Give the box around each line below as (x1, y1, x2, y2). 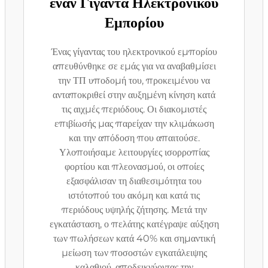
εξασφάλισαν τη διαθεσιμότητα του (66, 175, 202, 187)
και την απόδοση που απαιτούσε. (68, 132, 200, 144)
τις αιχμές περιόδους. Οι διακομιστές (62, 103, 206, 115)
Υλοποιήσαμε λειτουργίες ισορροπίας (59, 147, 209, 158)
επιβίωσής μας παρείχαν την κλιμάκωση (54, 118, 214, 129)
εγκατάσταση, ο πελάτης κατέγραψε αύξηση (49, 218, 219, 230)
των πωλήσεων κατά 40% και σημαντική (53, 233, 215, 244)
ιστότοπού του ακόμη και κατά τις (68, 190, 200, 201)
